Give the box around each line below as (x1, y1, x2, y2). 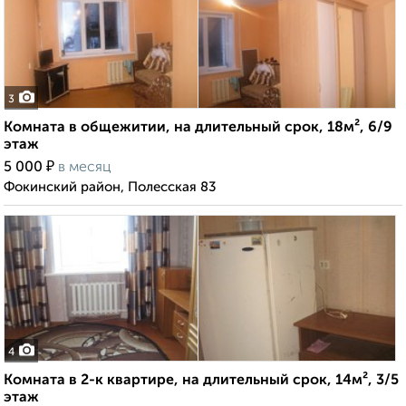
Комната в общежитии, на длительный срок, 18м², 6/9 (4, 121, 392, 136)
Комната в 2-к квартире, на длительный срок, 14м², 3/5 (4, 373, 399, 389)
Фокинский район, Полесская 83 (4, 180, 217, 195)
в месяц (58, 160, 111, 176)
